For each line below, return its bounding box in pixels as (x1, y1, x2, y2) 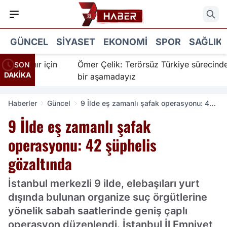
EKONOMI (103, 36, 147, 47)
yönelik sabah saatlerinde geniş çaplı (8, 205, 187, 217)
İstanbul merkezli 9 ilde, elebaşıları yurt (8, 177, 200, 190)
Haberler (8, 99, 37, 107)
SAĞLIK (189, 36, 222, 47)
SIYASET (56, 36, 95, 47)
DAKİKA (4, 70, 31, 79)
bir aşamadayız (60, 71, 119, 82)
